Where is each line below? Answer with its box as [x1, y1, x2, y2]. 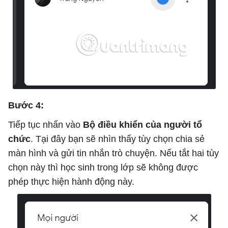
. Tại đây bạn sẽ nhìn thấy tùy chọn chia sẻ [31, 133, 205, 144]
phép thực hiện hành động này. [8, 176, 134, 187]
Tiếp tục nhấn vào [8, 119, 83, 130]
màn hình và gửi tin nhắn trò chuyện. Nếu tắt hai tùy [8, 148, 219, 158]
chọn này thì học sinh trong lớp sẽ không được [8, 162, 198, 173]
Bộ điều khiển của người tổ [83, 119, 202, 130]
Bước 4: [8, 100, 44, 110]
